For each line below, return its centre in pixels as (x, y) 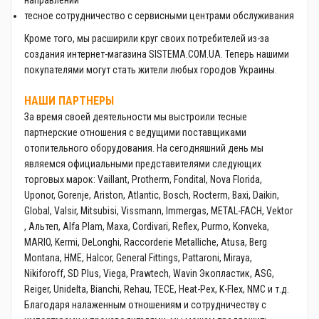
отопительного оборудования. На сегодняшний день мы (144, 148)
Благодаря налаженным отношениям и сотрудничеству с (145, 305)
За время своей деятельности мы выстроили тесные (136, 117)
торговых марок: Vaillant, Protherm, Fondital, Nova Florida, (143, 179)
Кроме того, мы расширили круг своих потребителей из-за (147, 38)
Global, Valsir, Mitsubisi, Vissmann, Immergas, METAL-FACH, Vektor (158, 211)
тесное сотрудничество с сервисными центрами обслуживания (159, 16)
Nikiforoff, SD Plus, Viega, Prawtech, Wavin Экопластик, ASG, (149, 273)
